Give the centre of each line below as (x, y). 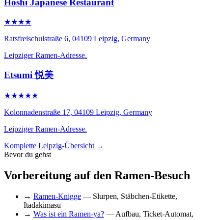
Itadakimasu (42, 205)
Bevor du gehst (27, 155)
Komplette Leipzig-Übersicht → (54, 146)
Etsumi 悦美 (29, 75)
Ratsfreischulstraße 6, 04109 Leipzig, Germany (77, 38)
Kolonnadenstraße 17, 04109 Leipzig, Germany (78, 112)
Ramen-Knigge (57, 196)
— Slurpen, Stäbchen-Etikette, (129, 196)
